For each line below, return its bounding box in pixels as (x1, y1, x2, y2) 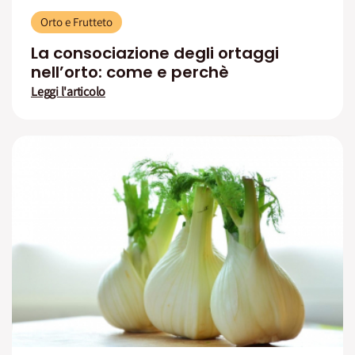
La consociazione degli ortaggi (31, 42, 279, 64)
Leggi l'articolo (31, 83, 106, 101)
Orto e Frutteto (40, 14, 113, 29)
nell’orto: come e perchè (31, 61, 229, 83)
